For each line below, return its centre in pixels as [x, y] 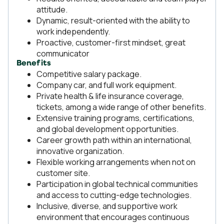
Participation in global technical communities [117, 184]
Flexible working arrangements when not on [116, 162]
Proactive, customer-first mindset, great [111, 42]
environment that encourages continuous [113, 217]
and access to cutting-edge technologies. [114, 195]
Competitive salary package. [89, 74]
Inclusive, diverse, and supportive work [107, 206]
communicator [63, 53]
